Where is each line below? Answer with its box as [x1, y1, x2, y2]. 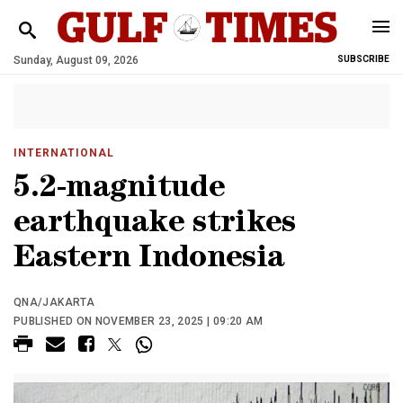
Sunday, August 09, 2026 [13, 54, 139, 67]
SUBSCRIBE [337, 54, 390, 64]
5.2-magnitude [13, 175, 225, 206]
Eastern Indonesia [13, 245, 285, 276]
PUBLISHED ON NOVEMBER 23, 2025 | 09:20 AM [13, 315, 264, 327]
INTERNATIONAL [13, 147, 114, 159]
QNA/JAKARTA [13, 296, 94, 309]
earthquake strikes [13, 210, 296, 241]
